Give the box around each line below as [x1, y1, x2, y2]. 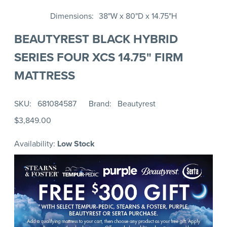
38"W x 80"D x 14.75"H [99, 10, 177, 22]
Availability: [14, 138, 57, 150]
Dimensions [50, 10, 92, 22]
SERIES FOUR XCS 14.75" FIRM [14, 48, 183, 66]
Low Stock [57, 138, 95, 150]
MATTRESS [14, 66, 75, 85]
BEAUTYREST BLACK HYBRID [14, 29, 178, 48]
